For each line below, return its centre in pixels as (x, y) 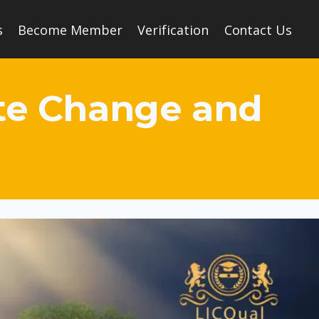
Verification (173, 30)
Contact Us (258, 30)
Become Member (70, 30)
